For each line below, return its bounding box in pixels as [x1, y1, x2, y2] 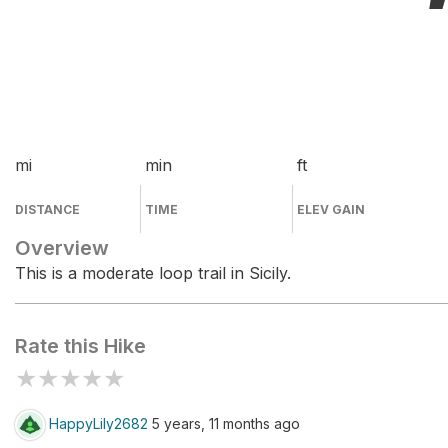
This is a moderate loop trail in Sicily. [15, 263, 291, 283]
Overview [15, 236, 109, 260]
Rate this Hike [15, 334, 146, 358]
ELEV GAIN [297, 202, 366, 217]
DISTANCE [15, 202, 80, 217]
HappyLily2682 [49, 414, 148, 432]
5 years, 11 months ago [148, 414, 300, 432]
